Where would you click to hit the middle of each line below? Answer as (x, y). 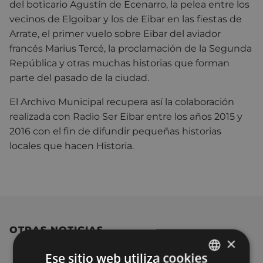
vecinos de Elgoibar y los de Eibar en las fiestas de (126, 19)
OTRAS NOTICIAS (56, 230)
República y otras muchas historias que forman (119, 63)
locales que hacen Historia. (72, 146)
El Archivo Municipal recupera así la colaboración (122, 102)
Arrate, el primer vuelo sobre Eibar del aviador (115, 34)
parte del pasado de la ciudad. (79, 78)
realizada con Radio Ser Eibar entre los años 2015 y (126, 117)
